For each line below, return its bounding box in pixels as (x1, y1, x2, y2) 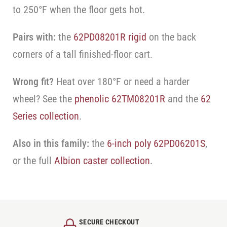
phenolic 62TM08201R (74, 93, 166, 105)
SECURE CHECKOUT (79, 218, 139, 226)
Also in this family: (13, 137, 90, 149)
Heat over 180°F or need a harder (54, 75, 190, 88)
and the (165, 93, 201, 105)
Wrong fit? (13, 75, 54, 88)
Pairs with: (13, 31, 56, 43)
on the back (146, 31, 197, 43)
